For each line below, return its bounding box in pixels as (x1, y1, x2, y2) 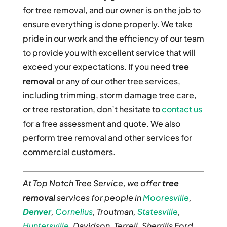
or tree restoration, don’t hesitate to (22, 103, 162, 115)
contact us (161, 103, 202, 115)
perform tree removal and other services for (22, 132, 192, 143)
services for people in (55, 192, 143, 203)
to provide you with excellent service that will (22, 47, 196, 58)
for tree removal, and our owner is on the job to (22, 4, 201, 15)
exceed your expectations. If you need (22, 61, 172, 72)
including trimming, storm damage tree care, (22, 89, 197, 100)
